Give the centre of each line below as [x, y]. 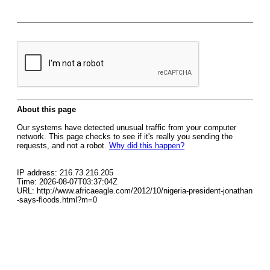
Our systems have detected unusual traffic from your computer [127, 127]
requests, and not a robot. [63, 146]
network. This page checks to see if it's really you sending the [125, 137]
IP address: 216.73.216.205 [65, 173]
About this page [46, 109]
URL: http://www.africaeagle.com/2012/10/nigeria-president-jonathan [135, 191]
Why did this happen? [147, 146]
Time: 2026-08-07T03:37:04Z [67, 182]
